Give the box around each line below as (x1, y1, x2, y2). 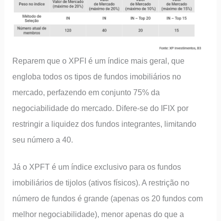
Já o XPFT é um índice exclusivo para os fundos (12, 162, 182, 172)
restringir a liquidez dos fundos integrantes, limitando (12, 119, 197, 128)
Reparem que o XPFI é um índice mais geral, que (12, 56, 185, 65)
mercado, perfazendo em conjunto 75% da (12, 87, 160, 97)
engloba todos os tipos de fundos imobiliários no (12, 72, 182, 81)
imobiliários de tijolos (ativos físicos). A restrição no (12, 178, 190, 187)
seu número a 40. (12, 135, 74, 144)
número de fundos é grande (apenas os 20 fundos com (12, 194, 203, 203)
